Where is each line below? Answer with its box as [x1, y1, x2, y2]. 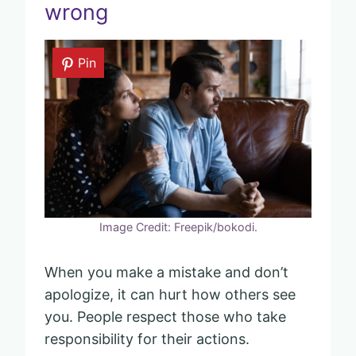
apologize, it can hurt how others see [44, 285, 296, 303]
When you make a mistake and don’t [44, 263, 288, 281]
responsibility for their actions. [44, 330, 250, 347]
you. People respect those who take [44, 308, 286, 325]
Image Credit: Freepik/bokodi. [99, 219, 257, 234]
